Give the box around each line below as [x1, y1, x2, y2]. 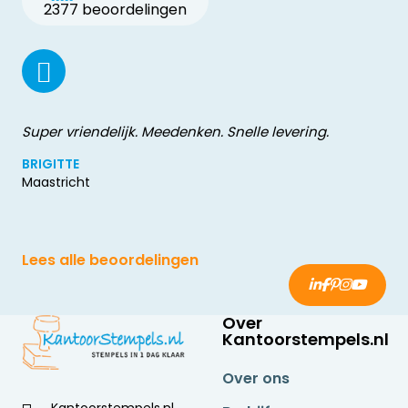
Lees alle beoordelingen [22, 250, 199, 271]
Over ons [222, 368, 290, 390]
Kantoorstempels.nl [222, 328, 389, 352]
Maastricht [22, 173, 90, 192]
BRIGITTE [22, 155, 79, 174]
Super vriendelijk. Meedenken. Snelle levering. [22, 122, 329, 142]
